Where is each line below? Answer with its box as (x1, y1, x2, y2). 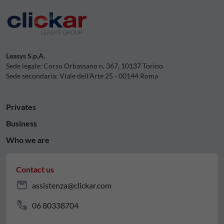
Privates (6, 101, 36, 111)
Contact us (16, 164, 54, 174)
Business (6, 118, 37, 128)
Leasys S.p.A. (6, 51, 45, 60)
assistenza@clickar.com (32, 180, 111, 190)
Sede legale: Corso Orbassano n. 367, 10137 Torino (6, 61, 163, 70)
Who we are (6, 134, 49, 144)
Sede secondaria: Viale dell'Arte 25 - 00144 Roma (6, 71, 158, 80)
